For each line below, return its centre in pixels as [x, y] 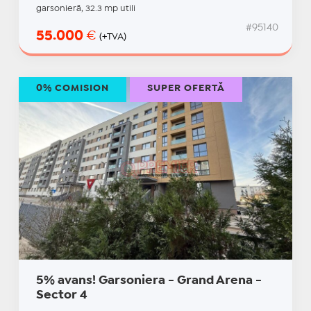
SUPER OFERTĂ [186, 89]
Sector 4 [61, 296]
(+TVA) [112, 37]
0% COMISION [72, 89]
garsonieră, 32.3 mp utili [85, 9]
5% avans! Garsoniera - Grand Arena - [149, 281]
